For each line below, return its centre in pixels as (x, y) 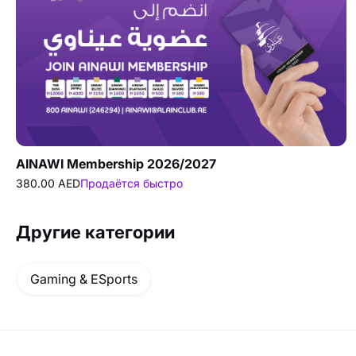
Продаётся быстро (132, 183)
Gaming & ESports (84, 279)
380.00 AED (48, 183)
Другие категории (95, 232)
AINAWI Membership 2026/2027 (116, 163)
